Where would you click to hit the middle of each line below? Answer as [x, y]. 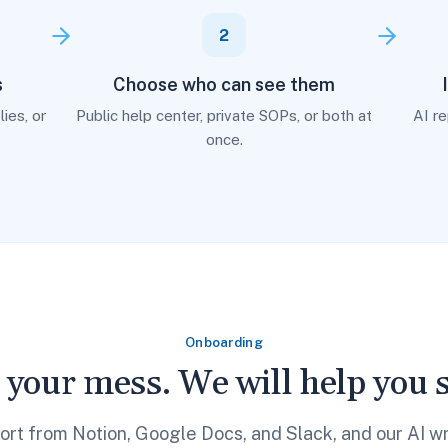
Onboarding [224, 342]
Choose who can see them [224, 84]
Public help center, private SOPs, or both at [224, 115]
